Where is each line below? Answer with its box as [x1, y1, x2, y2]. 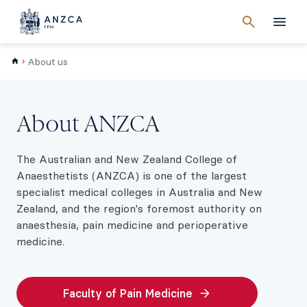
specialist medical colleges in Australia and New [16, 185, 262, 199]
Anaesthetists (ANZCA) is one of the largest [16, 169, 247, 182]
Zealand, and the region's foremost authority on [16, 201, 262, 215]
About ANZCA [16, 114, 160, 137]
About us [27, 56, 68, 68]
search [250, 21, 281, 34]
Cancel [249, 16, 284, 29]
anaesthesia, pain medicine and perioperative [16, 218, 248, 232]
